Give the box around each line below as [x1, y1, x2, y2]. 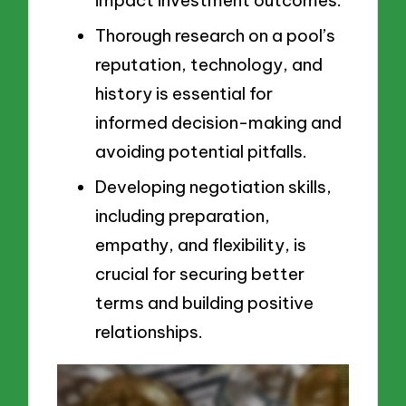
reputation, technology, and [95, 53, 323, 75]
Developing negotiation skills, [95, 175, 332, 198]
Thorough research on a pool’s [95, 24, 335, 46]
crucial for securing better [95, 262, 304, 285]
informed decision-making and [95, 111, 342, 133]
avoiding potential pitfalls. [95, 140, 307, 162]
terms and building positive [95, 291, 314, 314]
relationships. [95, 320, 203, 343]
